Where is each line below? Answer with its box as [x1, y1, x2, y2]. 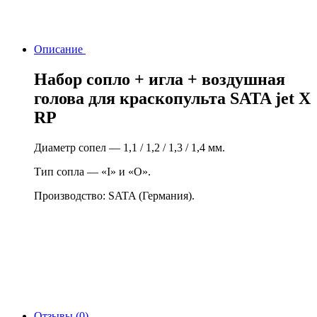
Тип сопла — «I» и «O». [34, 165, 151, 178]
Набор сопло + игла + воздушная [34, 69, 285, 88]
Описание [34, 42, 86, 55]
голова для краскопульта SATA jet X [34, 88, 311, 108]
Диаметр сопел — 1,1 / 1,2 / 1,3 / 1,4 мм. [34, 141, 225, 154]
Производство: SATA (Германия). [34, 189, 195, 202]
